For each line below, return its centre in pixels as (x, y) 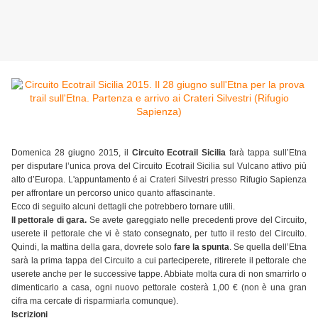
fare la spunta (202, 247)
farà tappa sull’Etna (267, 153)
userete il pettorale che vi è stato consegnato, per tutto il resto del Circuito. (159, 234)
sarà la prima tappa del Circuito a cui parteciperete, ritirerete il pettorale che (159, 261)
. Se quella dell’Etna (268, 247)
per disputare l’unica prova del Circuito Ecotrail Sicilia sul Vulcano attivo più (159, 166)
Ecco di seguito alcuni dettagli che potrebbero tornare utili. (123, 207)
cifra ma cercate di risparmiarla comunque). (95, 301)
